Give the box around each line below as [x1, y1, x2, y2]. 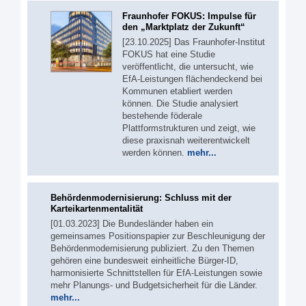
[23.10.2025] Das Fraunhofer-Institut [122, 37, 265, 47]
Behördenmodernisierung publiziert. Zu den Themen [51, 242, 254, 253]
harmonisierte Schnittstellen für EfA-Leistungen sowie [51, 267, 262, 278]
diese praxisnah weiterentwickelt [122, 135, 250, 145]
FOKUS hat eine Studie [122, 49, 215, 59]
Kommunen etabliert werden [122, 86, 232, 96]
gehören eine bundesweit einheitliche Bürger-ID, [51, 255, 238, 266]
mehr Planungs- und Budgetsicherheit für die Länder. [51, 279, 258, 290]
